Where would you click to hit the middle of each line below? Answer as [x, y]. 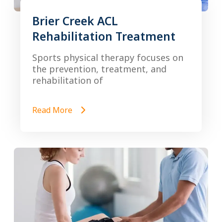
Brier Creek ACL [75, 21]
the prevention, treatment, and [99, 69]
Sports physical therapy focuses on [108, 57]
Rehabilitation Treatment [104, 36]
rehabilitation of [68, 80]
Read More [53, 110]
